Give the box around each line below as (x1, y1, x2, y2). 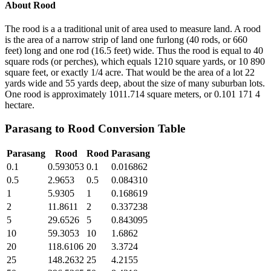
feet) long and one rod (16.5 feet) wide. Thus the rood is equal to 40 (5, 45, 263, 56)
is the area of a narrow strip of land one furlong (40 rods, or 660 (5, 34, 247, 45)
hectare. (5, 99, 34, 110)
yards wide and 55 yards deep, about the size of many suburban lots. (5, 77, 265, 88)
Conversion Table (95, 122, 185, 135)
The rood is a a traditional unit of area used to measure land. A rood (5, 23, 261, 34)
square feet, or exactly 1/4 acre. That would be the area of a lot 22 (5, 67, 255, 77)
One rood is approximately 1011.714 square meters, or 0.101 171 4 (5, 88, 260, 99)
